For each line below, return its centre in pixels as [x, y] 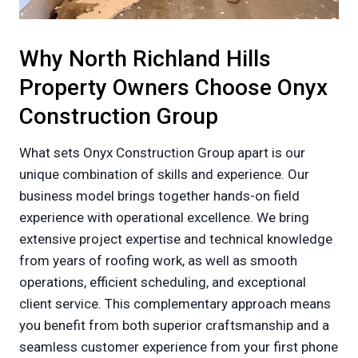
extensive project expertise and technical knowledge [176, 239]
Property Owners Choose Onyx [173, 88]
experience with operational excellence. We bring [164, 218]
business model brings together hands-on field [159, 196]
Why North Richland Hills [145, 59]
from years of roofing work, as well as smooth [158, 261]
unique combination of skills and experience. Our [164, 175]
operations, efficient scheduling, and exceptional [163, 282]
